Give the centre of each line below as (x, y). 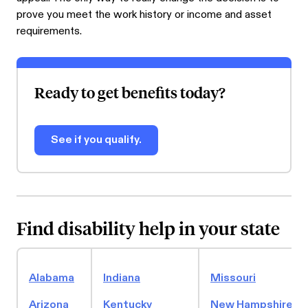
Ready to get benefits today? (130, 92)
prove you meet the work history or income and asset (144, 15)
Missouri (233, 278)
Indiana (122, 278)
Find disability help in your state (148, 228)
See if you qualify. (96, 140)
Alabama (52, 278)
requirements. (49, 32)
